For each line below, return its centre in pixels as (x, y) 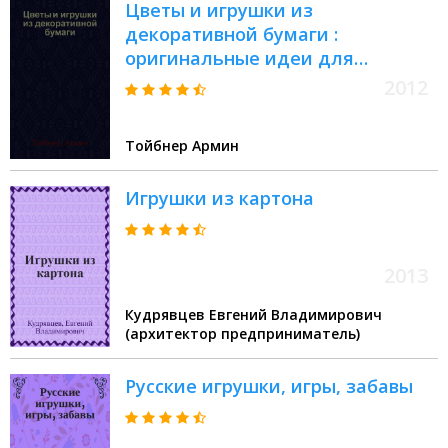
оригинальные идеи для (239, 58)
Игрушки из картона (219, 198)
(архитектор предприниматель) (242, 334)
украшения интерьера (228, 82)
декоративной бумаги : (231, 34)
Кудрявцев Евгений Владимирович (253, 315)
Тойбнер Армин (182, 146)
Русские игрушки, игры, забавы (269, 386)
